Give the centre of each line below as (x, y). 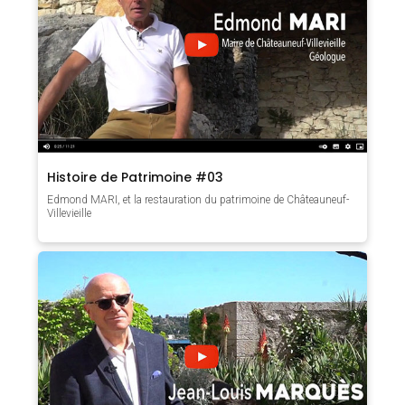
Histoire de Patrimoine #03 (136, 177)
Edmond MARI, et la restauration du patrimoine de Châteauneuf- (198, 199)
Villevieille (70, 213)
